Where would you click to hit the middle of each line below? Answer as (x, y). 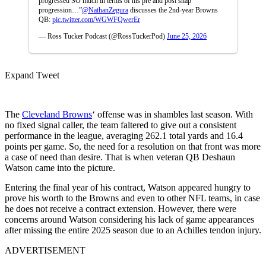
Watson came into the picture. (60, 167)
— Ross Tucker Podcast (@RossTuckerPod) (103, 36)
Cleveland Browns (57, 114)
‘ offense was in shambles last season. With (172, 114)
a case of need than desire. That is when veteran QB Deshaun (120, 157)
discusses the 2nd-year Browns (173, 10)
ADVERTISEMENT (45, 250)
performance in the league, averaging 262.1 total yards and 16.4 (124, 135)
